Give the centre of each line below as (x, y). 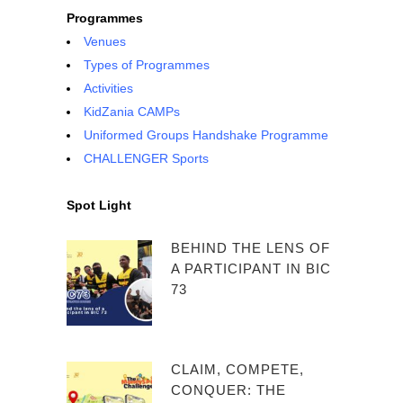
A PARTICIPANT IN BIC (251, 269)
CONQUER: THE (228, 390)
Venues (105, 41)
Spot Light (99, 205)
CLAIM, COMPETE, (237, 369)
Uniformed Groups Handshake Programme (206, 135)
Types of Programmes (147, 65)
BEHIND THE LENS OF (251, 248)
